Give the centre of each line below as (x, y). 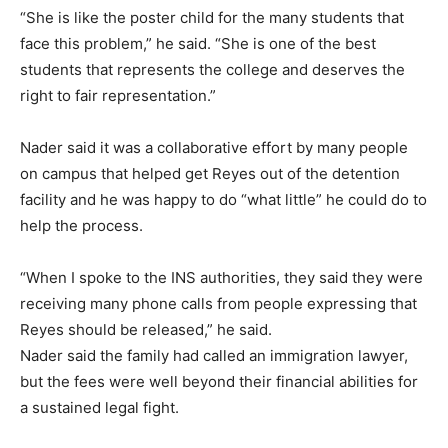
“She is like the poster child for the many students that (212, 18)
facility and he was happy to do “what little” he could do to (223, 200)
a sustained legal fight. (99, 408)
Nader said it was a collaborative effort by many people (214, 148)
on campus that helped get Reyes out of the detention (210, 174)
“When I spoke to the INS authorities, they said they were (221, 278)
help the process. (81, 226)
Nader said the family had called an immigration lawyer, (214, 356)
